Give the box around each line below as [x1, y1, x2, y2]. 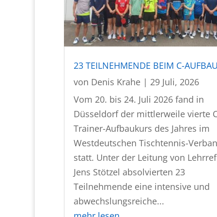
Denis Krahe [91, 76, 140, 88]
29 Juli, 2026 [150, 76, 199, 88]
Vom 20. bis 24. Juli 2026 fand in [74, 93, 204, 106]
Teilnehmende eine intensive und [74, 181, 210, 193]
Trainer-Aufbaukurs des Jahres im [74, 123, 210, 135]
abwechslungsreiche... [74, 195, 164, 207]
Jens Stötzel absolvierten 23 [74, 166, 185, 178]
